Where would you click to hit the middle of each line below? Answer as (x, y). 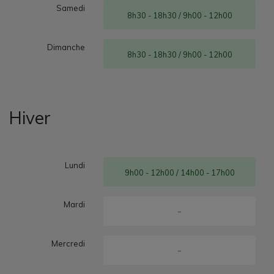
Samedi (71, 8)
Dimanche (66, 47)
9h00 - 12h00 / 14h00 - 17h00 (180, 172)
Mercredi (68, 243)
